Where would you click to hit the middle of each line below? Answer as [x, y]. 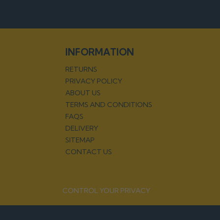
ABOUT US [83, 93]
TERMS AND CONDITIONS [109, 104]
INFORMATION [100, 52]
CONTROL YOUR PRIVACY [107, 190]
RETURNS [82, 69]
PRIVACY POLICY [94, 81]
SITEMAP [80, 140]
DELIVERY [82, 128]
